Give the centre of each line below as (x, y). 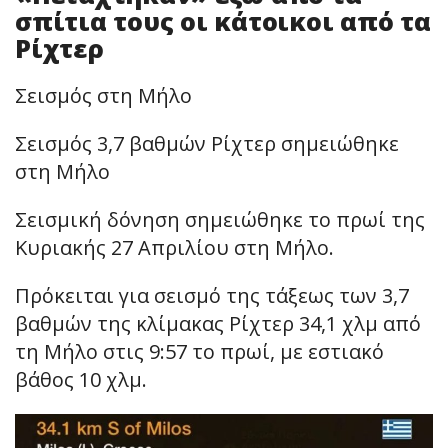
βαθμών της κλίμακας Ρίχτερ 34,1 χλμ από (218, 323)
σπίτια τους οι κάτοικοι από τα (223, 20)
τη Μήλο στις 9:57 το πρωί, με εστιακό (199, 351)
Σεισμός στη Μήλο (103, 95)
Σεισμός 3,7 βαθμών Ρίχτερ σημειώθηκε (207, 143)
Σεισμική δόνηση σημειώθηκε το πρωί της (220, 219)
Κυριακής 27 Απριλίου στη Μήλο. (174, 247)
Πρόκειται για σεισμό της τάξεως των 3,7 (212, 295)
